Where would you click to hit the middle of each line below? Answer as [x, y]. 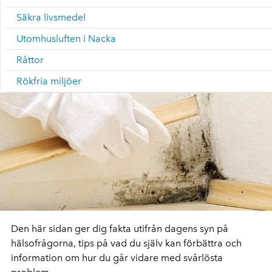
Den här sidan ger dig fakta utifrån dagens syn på [120, 228]
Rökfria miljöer [49, 81]
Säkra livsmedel [51, 17]
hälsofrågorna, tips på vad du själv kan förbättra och [126, 243]
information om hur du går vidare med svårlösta [117, 257]
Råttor [30, 60]
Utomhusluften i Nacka [66, 39]
